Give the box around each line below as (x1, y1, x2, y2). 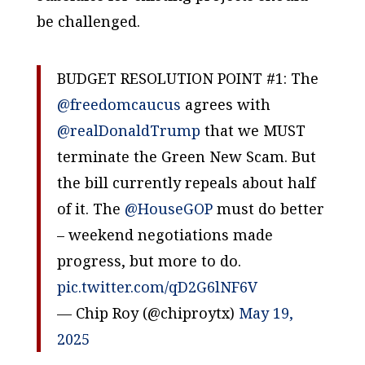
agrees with (180, 94, 270, 114)
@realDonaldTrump (56, 120, 200, 140)
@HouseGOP (124, 198, 213, 218)
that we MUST (200, 120, 306, 140)
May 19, (238, 302, 293, 323)
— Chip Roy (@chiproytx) (56, 302, 239, 323)
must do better (212, 198, 324, 218)
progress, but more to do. (56, 250, 241, 270)
